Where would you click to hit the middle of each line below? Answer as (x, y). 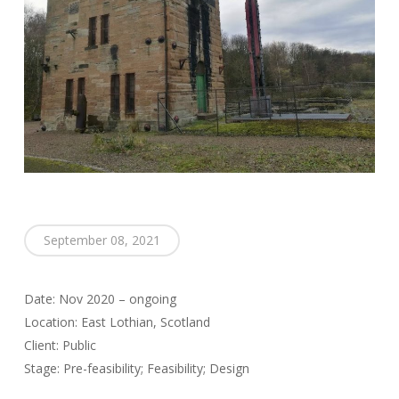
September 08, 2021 (102, 240)
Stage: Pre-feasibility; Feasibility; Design (136, 368)
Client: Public (60, 345)
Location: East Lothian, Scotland (117, 322)
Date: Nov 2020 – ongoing (100, 298)
